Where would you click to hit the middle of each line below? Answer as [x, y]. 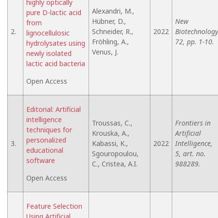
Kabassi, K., [110, 143]
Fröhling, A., [110, 42]
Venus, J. [105, 52]
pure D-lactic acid [54, 12]
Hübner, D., [109, 21]
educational [45, 150]
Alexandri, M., [113, 11]
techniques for [49, 130]
